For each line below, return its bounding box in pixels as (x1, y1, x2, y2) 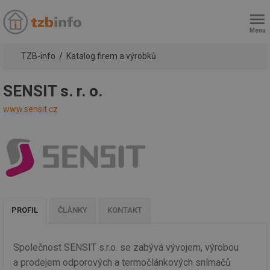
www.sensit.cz (3, 104, 58, 114)
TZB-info (21, 51, 55, 61)
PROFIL (11, 206, 38, 215)
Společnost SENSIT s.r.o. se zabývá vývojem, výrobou (13, 241, 239, 253)
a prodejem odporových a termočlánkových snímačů (13, 256, 231, 268)
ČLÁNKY (58, 206, 87, 215)
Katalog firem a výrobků (66, 51, 156, 61)
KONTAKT (107, 206, 142, 215)
